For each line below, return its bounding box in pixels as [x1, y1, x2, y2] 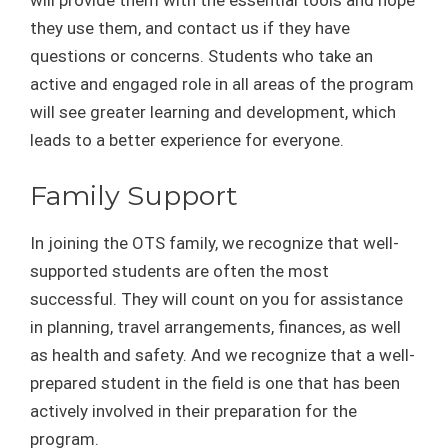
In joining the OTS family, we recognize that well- [30, 232, 399, 253]
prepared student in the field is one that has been [30, 372, 400, 393]
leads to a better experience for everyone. [30, 130, 344, 150]
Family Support [30, 178, 238, 212]
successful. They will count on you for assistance [30, 288, 403, 309]
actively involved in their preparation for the [30, 400, 357, 421]
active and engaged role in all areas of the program [30, 74, 414, 94]
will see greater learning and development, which [30, 102, 396, 122]
